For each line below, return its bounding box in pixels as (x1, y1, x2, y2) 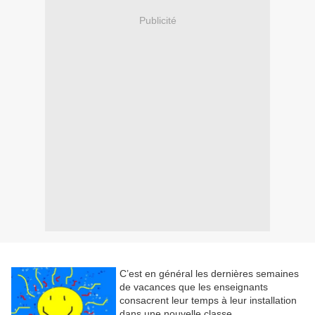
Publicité (139, 14, 176, 26)
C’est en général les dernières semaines (120, 268, 299, 280)
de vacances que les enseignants (120, 281, 268, 293)
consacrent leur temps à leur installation (120, 295, 297, 307)
